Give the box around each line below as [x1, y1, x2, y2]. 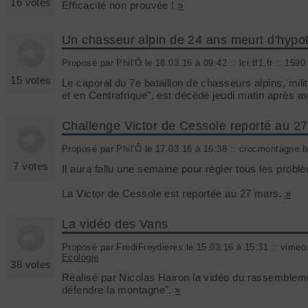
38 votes [10, 258, 52, 271]
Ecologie [62, 252, 99, 263]
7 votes [13, 160, 49, 173]
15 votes [10, 74, 52, 87]
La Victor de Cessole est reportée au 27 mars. [62, 188, 285, 200]
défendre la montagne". [62, 284, 175, 296]
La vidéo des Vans [62, 217, 168, 232]
